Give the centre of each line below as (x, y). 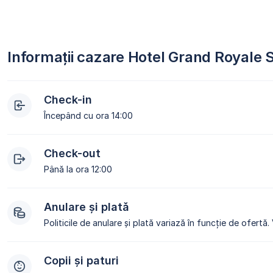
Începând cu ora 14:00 (88, 116)
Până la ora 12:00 (78, 169)
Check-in (68, 100)
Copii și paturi (81, 261)
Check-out (72, 154)
